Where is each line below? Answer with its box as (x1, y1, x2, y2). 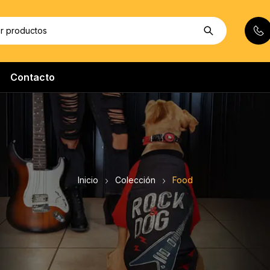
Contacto (10, 71, 55, 83)
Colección (115, 175, 155, 185)
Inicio (77, 175, 98, 185)
